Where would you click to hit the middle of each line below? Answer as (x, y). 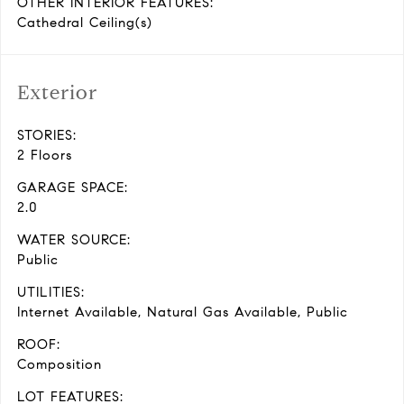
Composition (60, 364)
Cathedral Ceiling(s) (85, 23)
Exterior (57, 92)
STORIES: (47, 135)
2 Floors (45, 155)
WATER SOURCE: (74, 240)
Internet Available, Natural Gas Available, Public (183, 312)
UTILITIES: (51, 292)
